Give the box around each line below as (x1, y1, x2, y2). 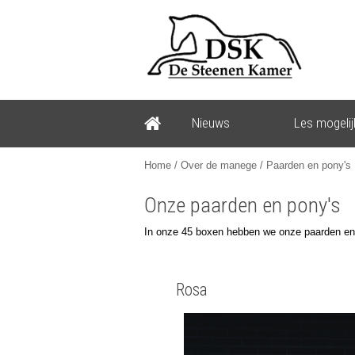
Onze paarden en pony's (144, 193, 341, 219)
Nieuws (192, 114, 230, 131)
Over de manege (181, 158, 257, 171)
